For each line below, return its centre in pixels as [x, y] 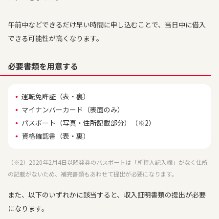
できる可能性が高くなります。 [55, 38]
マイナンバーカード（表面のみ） [73, 109]
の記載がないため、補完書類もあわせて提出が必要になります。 [93, 174]
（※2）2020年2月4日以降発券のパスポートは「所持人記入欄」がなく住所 [108, 162]
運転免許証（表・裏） [56, 96]
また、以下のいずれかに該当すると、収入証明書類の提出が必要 [107, 195]
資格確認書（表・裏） [56, 136]
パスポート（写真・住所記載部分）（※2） [88, 123]
